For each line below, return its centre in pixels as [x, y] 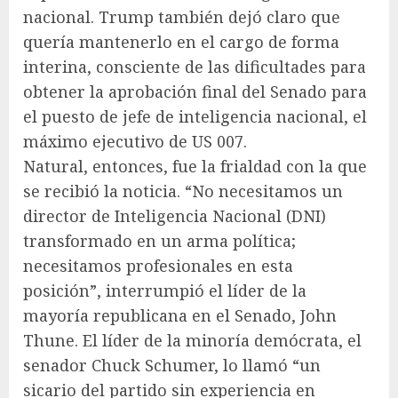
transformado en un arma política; [159, 240]
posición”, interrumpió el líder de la [165, 290]
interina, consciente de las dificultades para [195, 66]
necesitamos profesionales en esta [158, 265]
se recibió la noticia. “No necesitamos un [183, 191]
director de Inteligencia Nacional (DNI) [175, 215]
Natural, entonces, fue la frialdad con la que [195, 166]
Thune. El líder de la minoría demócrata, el [192, 340]
